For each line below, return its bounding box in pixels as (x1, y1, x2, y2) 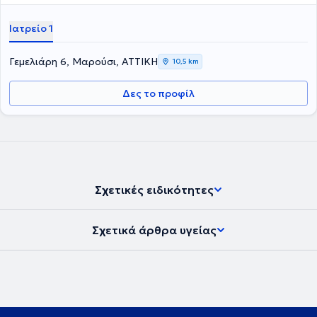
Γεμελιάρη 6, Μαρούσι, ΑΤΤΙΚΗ (9, 55, 158, 68)
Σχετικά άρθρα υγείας (92, 223, 217, 237)
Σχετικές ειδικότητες (95, 183, 214, 197)
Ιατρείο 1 (9, 22, 53, 35)
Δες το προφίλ (122, 87, 195, 100)
